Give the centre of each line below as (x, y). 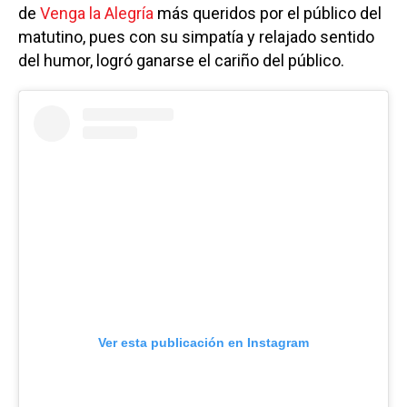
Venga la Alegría (97, 13)
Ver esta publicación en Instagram (203, 342)
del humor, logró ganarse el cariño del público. (181, 60)
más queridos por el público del (268, 13)
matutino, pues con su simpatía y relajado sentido (196, 36)
